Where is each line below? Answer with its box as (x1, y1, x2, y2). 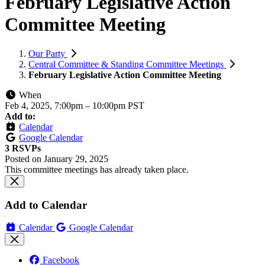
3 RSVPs (5, 143, 41, 153)
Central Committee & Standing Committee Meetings (28, 59, 226, 69)
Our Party (28, 48, 67, 59)
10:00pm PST (92, 100, 144, 111)
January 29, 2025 (44, 153, 108, 164)
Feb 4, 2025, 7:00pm (5, 100, 85, 111)
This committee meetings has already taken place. (5, 164, 189, 174)
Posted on (5, 153, 44, 164)
